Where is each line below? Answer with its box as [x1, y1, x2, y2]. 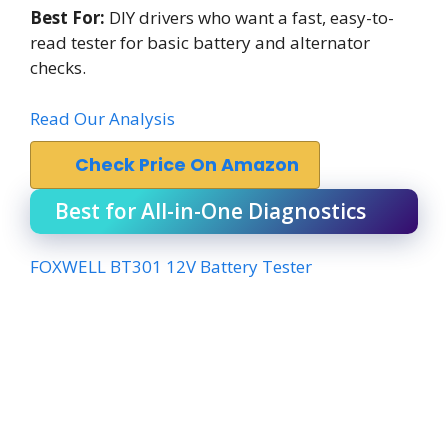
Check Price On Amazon [75, 152, 299, 177]
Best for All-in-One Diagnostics [55, 196, 366, 225]
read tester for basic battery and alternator [30, 31, 370, 54]
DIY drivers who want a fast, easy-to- [105, 6, 394, 29]
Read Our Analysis [30, 106, 175, 130]
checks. [30, 56, 86, 79]
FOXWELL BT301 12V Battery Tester [30, 254, 312, 278]
